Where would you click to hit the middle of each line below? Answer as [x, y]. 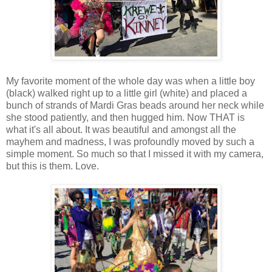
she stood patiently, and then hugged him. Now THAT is [125, 118]
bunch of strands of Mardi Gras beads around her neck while [135, 106]
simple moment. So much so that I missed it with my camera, [135, 154]
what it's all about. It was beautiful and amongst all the [121, 130]
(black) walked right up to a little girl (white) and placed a [127, 93]
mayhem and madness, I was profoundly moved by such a [130, 142]
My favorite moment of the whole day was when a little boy [131, 81]
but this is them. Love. [53, 166]
